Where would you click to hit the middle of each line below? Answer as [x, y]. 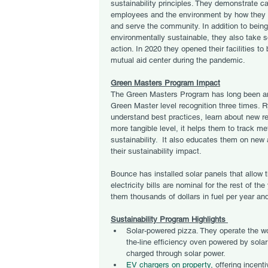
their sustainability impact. [156, 151]
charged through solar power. [176, 253]
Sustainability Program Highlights [169, 219]
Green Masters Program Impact [165, 83]
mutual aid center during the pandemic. [179, 60]
